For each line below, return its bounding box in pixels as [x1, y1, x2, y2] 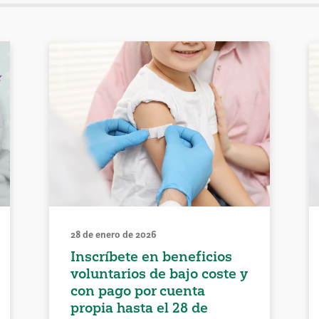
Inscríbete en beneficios [70, 247, 233, 265]
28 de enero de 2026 [70, 227, 157, 241]
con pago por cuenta [70, 281, 206, 299]
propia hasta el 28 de [70, 298, 209, 316]
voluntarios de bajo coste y [70, 264, 249, 282]
